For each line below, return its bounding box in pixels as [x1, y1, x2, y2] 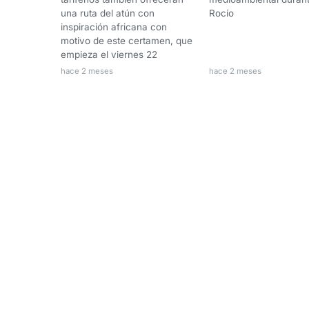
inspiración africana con [61, 21, 167, 32]
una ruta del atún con [61, 7, 154, 19]
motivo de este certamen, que [61, 34, 192, 46]
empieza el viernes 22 [61, 48, 157, 60]
